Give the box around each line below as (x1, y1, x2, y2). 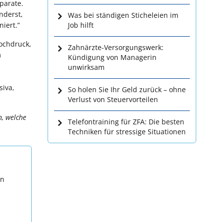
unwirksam (68, 62, 105, 72)
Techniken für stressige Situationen (68, 127, 186, 136)
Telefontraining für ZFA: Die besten (68, 117, 184, 126)
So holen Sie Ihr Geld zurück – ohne (68, 85, 186, 94)
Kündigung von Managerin (68, 53, 157, 62)
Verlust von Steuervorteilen (68, 95, 158, 104)
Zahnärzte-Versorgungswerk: (68, 43, 164, 52)
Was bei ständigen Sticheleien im (68, 10, 178, 20)
